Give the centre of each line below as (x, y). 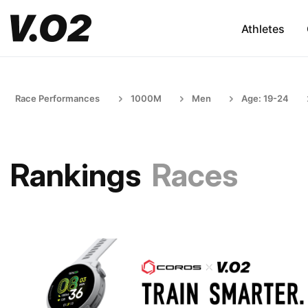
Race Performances (57, 98)
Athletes (263, 29)
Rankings (76, 175)
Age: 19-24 (265, 98)
